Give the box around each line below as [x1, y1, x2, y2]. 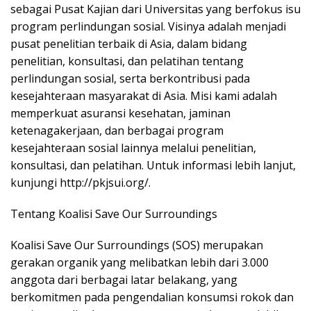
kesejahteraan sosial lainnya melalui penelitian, [10, 140, 256, 155]
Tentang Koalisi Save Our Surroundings [10, 205, 217, 221]
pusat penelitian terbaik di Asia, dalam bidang [10, 35, 247, 51]
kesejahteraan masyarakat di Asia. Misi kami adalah [10, 87, 277, 103]
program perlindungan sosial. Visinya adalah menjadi [10, 18, 286, 34]
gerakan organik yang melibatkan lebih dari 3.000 [10, 254, 269, 270]
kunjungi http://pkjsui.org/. [10, 174, 151, 190]
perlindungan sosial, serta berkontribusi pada [10, 70, 250, 86]
